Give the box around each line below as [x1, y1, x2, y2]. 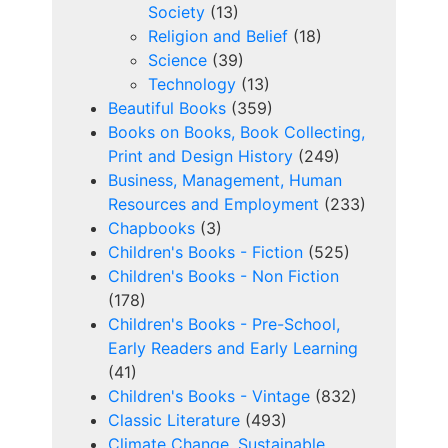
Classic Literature [108, 410, 240, 431]
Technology [148, 74, 236, 95]
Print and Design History [108, 146, 293, 167]
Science [148, 50, 207, 71]
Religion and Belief [148, 26, 288, 47]
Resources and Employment [108, 194, 319, 215]
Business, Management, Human [108, 170, 342, 191]
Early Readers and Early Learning [108, 338, 358, 359]
